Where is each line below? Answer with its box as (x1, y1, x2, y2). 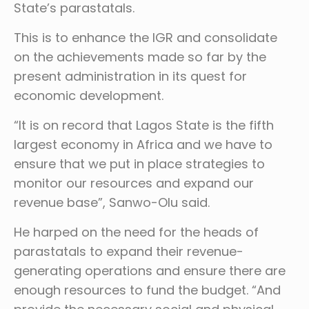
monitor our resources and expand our (14, 174, 254, 192)
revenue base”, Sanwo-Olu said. (14, 193, 210, 211)
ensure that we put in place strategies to (14, 154, 265, 172)
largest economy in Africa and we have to (14, 135, 272, 153)
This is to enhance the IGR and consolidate (14, 28, 277, 46)
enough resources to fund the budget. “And (14, 281, 281, 299)
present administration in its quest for (14, 67, 247, 85)
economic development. (14, 86, 163, 104)
